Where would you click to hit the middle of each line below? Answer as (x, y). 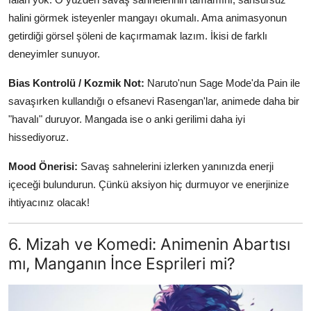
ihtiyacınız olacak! (49, 203)
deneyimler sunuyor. (54, 54)
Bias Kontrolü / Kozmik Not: (76, 83)
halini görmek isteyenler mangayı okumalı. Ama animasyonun (148, 18)
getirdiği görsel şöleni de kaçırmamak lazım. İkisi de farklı (138, 36)
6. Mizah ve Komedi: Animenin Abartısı (149, 244)
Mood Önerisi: (43, 167)
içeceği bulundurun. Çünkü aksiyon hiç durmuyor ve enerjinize (149, 185)
